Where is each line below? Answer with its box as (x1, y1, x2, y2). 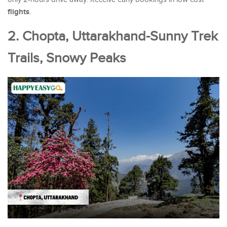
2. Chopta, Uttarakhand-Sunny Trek (8, 28, 218, 45)
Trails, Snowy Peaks (8, 50, 126, 67)
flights (8, 7, 29, 17)
